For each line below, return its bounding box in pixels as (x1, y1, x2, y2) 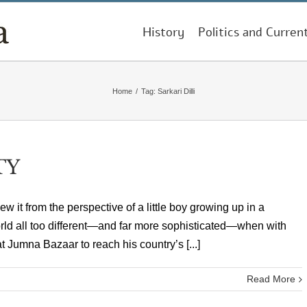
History (143, 24, 184, 40)
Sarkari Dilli (158, 86, 195, 95)
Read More (247, 273, 295, 284)
